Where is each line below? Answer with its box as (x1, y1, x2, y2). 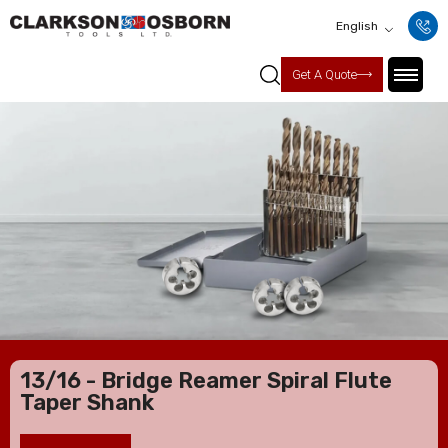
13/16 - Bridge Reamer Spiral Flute (20, 367, 392, 394)
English (336, 19, 378, 33)
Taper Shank (20, 389, 154, 416)
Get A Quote (292, 67, 357, 82)
